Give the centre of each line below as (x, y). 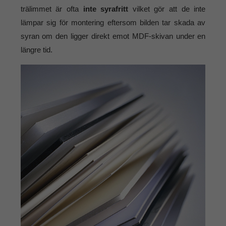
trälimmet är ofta (52, 9)
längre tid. (36, 50)
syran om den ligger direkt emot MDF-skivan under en (113, 36)
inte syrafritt (106, 9)
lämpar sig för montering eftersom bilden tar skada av (113, 23)
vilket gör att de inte (167, 9)
